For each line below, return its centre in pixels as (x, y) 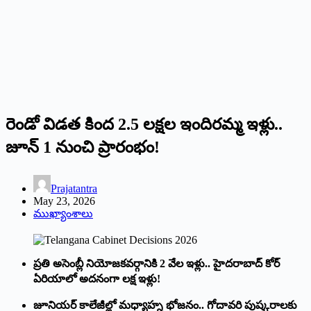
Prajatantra (74, 188)
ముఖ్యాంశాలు (63, 213)
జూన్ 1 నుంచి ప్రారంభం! (83, 147)
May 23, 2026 (64, 201)
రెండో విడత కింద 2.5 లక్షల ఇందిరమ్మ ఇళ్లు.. (144, 124)
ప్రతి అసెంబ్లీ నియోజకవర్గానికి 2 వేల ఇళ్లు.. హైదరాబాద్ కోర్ (157, 263)
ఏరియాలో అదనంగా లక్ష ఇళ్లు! (97, 278)
